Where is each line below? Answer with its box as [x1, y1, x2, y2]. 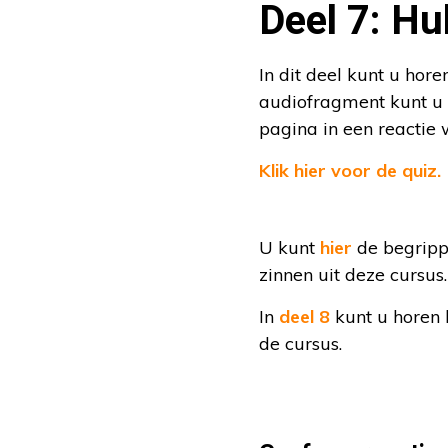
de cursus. [259, 332, 342, 355]
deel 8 [274, 305, 330, 328]
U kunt [259, 236, 320, 259]
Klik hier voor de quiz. [259, 159, 446, 182]
